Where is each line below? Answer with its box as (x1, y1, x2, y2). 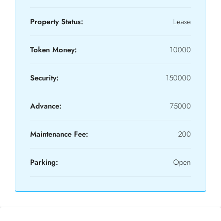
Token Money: (30, 44, 77, 55)
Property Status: (30, 16, 83, 27)
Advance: (30, 101, 62, 111)
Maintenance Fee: (30, 129, 88, 140)
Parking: (30, 157, 58, 168)
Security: (30, 73, 59, 83)
